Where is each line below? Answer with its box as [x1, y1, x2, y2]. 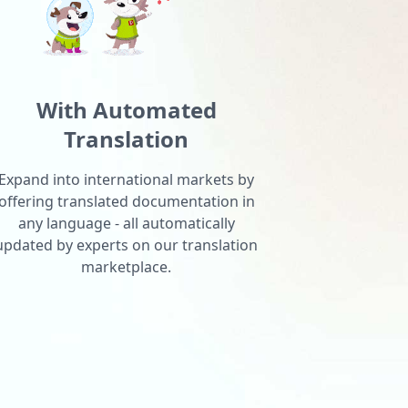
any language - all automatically [17, 212, 235, 233]
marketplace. [81, 256, 172, 277]
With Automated [36, 94, 217, 125]
